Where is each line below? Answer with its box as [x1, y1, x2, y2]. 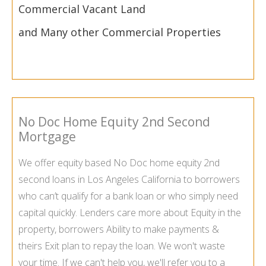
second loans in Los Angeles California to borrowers [18, 173, 240, 186]
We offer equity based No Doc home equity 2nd [18, 156, 220, 170]
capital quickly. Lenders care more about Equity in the [18, 206, 241, 220]
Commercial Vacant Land [18, 2, 145, 17]
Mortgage [18, 128, 76, 145]
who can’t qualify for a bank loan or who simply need [18, 189, 238, 203]
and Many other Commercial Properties [18, 25, 221, 40]
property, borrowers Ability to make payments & [18, 223, 219, 236]
